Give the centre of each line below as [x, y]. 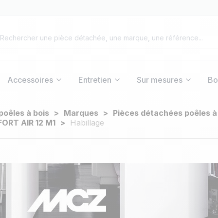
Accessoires [30, 80]
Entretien [95, 80]
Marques [81, 113]
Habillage [87, 123]
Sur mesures [159, 80]
